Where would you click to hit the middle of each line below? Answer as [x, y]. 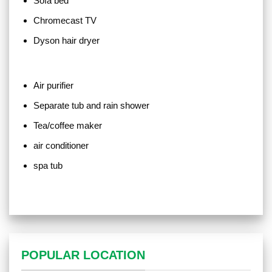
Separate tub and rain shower [91, 105]
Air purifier [56, 85]
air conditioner [62, 145]
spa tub [48, 165]
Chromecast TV [67, 21]
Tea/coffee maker [67, 125]
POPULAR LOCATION [83, 255]
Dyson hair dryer [67, 41]
